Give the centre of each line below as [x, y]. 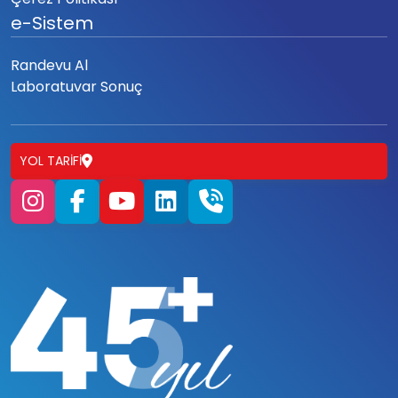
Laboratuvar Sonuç [76, 86]
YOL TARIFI [51, 160]
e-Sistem [52, 23]
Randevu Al [49, 65]
